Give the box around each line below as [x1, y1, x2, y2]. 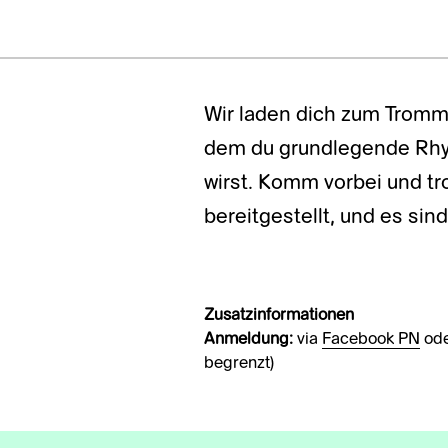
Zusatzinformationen [204, 308, 354, 325]
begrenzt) [204, 356, 274, 373]
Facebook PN [322, 332, 420, 349]
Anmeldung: [204, 332, 293, 349]
